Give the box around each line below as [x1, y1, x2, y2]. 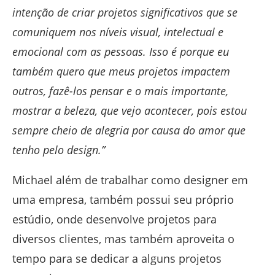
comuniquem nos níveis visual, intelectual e [12, 25, 223, 40]
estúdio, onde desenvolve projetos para [12, 212, 217, 227]
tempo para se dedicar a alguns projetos [12, 251, 222, 266]
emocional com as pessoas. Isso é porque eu [12, 44, 229, 60]
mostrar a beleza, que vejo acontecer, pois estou [12, 103, 247, 118]
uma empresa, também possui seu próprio [12, 192, 234, 207]
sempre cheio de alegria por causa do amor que [12, 123, 246, 138]
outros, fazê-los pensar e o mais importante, [12, 83, 228, 99]
